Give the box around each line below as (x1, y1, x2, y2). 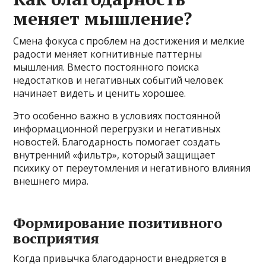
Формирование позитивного (13, 213, 223, 232)
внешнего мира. (13, 174, 89, 188)
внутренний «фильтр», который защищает (13, 148, 216, 161)
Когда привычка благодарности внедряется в (13, 251, 227, 265)
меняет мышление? (13, 6, 192, 30)
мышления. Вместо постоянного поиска (13, 60, 199, 74)
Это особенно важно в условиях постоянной (13, 109, 221, 122)
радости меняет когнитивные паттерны (13, 47, 202, 61)
